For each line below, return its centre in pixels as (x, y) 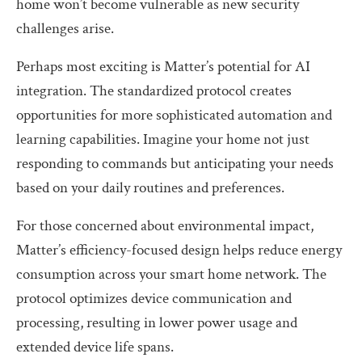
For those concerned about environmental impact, (165, 225)
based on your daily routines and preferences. (150, 187)
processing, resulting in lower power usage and (157, 322)
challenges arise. (65, 28)
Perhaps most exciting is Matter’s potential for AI (163, 66)
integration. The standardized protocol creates (154, 90)
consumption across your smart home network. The (171, 274)
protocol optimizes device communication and (154, 298)
